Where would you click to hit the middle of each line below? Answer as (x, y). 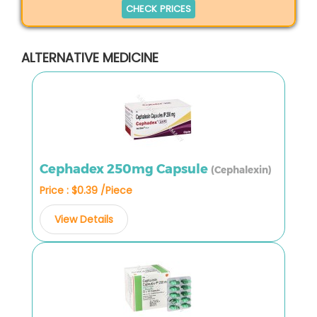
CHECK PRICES (158, 8)
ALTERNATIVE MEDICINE (90, 57)
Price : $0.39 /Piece (86, 190)
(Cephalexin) (241, 169)
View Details (84, 219)
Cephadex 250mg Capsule (125, 169)
